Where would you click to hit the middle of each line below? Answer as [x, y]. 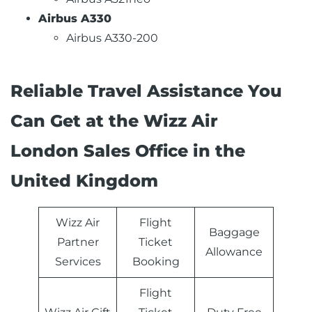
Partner [78, 242]
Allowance [234, 252]
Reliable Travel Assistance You [146, 91]
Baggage [234, 233]
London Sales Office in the [128, 151]
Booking [156, 262]
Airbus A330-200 [112, 38]
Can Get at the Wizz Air [114, 121]
